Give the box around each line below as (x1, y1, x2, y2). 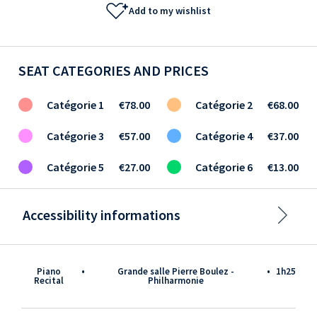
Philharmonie (148, 275, 204, 287)
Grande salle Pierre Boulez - (117, 265, 235, 278)
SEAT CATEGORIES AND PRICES (18, 62, 209, 80)
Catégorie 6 (195, 160, 253, 175)
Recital (33, 275, 64, 287)
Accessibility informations (23, 206, 180, 224)
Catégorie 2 (195, 98, 253, 113)
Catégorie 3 (47, 129, 104, 144)
